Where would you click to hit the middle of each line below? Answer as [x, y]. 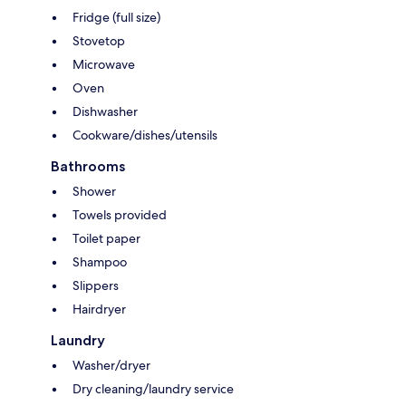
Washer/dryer [111, 366]
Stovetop [99, 41]
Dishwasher [105, 112]
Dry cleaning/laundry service [153, 389]
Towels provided [120, 215]
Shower [94, 192]
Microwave [104, 65]
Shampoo [100, 262]
